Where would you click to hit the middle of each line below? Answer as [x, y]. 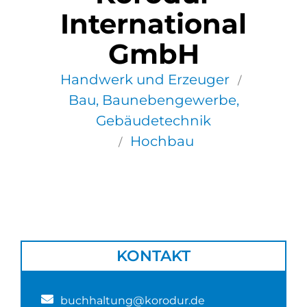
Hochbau [162, 141]
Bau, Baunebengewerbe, [153, 100]
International [153, 23]
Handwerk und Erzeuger [145, 79]
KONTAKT [153, 256]
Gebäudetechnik [153, 120]
